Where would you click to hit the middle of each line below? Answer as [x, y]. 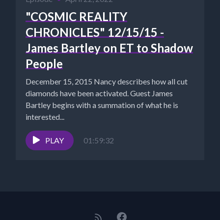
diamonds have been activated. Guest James [99, 93]
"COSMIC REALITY [76, 16]
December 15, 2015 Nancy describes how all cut [107, 81]
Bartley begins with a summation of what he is [102, 105]
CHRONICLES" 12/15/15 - [95, 32]
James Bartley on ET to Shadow [109, 48]
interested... [45, 116]
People [44, 63]
